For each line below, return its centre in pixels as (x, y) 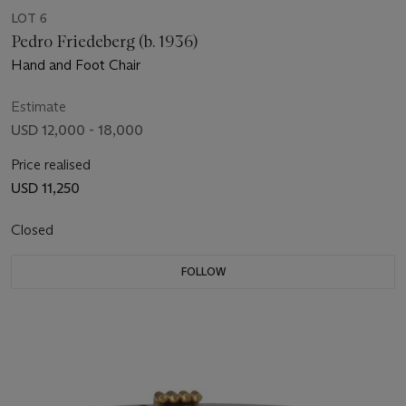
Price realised (51, 165)
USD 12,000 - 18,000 (77, 130)
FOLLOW (203, 272)
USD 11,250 (45, 188)
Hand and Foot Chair (76, 65)
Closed (34, 230)
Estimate (39, 107)
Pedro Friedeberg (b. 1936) (104, 42)
